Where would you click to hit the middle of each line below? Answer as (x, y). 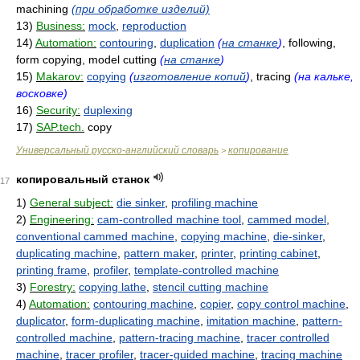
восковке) (42, 93)
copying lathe (112, 287)
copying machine (224, 236)
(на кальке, (324, 76)
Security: (58, 110)
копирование (258, 150)
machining (44, 9)
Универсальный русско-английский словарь (117, 150)
